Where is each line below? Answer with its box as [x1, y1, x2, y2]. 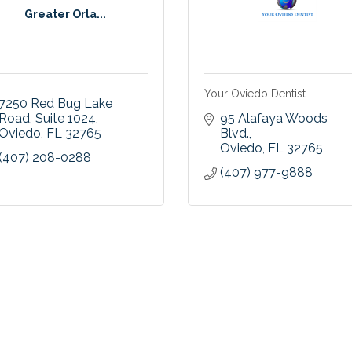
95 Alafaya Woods [220, 111, 328, 126]
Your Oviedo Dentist [204, 87, 306, 101]
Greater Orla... [24, 7, 106, 20]
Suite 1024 [35, 111, 96, 126]
